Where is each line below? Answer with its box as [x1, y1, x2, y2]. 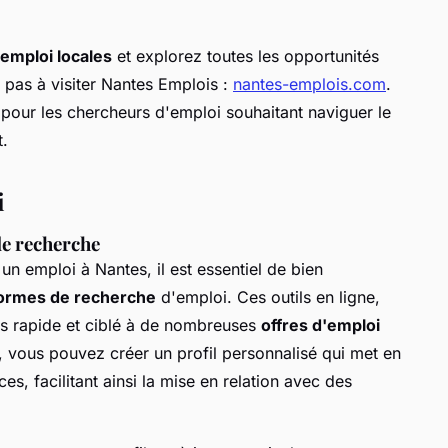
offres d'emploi [261, 314, 380, 335]
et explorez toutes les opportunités [112, 45, 379, 66]
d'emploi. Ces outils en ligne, [156, 286, 380, 307]
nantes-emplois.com [233, 73, 386, 94]
